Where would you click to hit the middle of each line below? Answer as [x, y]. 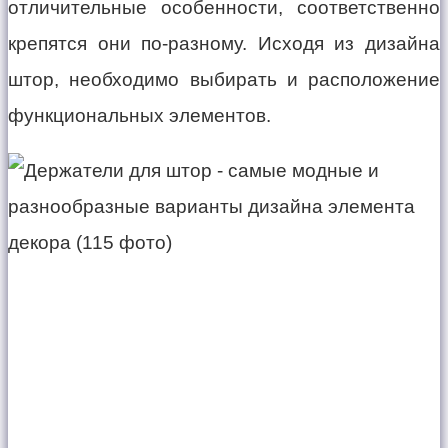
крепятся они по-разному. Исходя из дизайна [224, 44]
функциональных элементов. [139, 116]
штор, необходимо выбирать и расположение [224, 80]
